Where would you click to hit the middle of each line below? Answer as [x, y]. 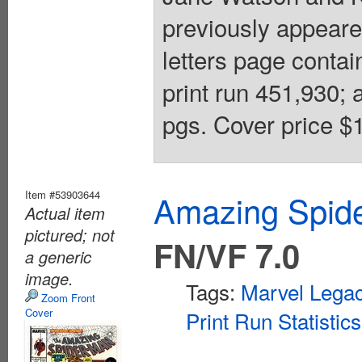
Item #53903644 [63, 194]
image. [49, 278]
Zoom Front [67, 297]
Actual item [65, 213]
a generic [58, 256]
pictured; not [70, 234]
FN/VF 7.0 [227, 255]
